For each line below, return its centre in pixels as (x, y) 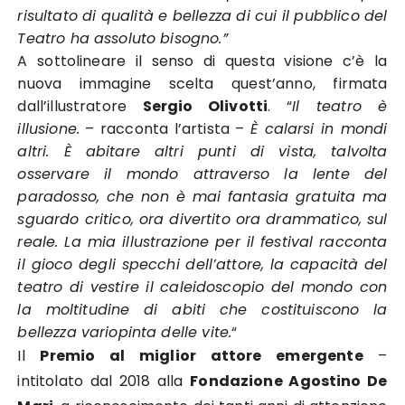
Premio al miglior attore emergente (202, 356)
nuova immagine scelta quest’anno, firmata (202, 84)
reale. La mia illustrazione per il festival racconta (202, 242)
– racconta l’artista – (165, 129)
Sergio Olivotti (205, 106)
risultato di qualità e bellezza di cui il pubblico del (202, 16)
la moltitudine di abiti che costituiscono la (202, 310)
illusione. (48, 129)
